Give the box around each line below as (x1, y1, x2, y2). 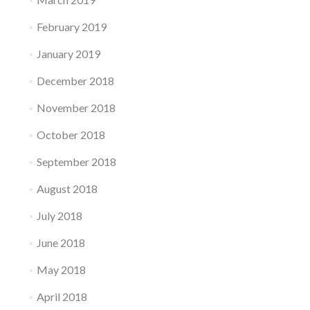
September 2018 (36, 155, 116, 169)
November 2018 (36, 101, 116, 115)
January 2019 (36, 47, 100, 61)
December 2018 (36, 74, 114, 88)
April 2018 (36, 290, 87, 304)
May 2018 (36, 263, 86, 277)
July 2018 (36, 209, 82, 223)
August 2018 (36, 182, 98, 196)
